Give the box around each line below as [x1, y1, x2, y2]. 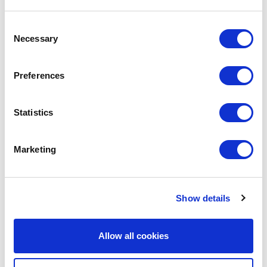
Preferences [14, 70, 65, 80]
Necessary [14, 33, 58, 44]
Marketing [14, 144, 56, 154]
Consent [4, 21, 38, 32]
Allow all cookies [98, 231, 169, 241]
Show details [176, 193, 231, 203]
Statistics [14, 107, 53, 117]
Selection [4, 36, 41, 46]
